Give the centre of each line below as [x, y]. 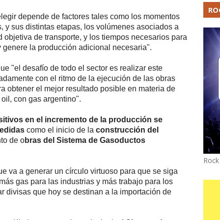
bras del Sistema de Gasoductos [85, 140]
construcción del [127, 130]
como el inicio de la [60, 130]
